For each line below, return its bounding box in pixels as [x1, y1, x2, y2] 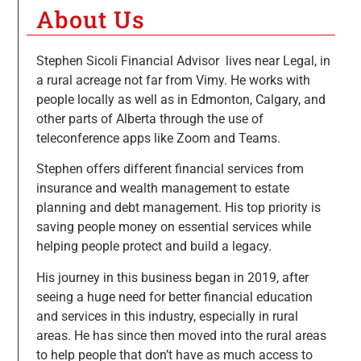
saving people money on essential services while [35, 219, 311, 235]
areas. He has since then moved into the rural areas [35, 327, 326, 343]
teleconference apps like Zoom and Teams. [35, 130, 284, 146]
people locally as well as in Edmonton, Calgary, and [35, 91, 326, 107]
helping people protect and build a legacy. [35, 239, 275, 255]
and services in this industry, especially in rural [35, 308, 298, 324]
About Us [35, 4, 145, 35]
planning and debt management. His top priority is [35, 200, 321, 216]
